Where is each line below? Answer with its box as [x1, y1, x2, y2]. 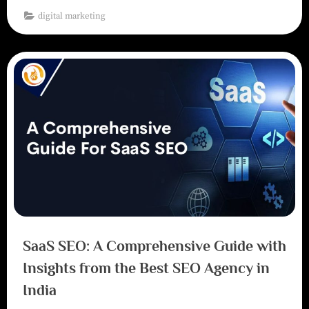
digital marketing [38, 10, 106, 21]
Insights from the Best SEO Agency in [22, 259, 270, 277]
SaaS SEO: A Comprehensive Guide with [22, 237, 286, 255]
